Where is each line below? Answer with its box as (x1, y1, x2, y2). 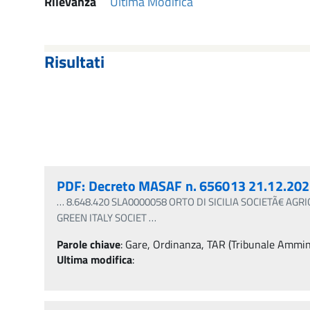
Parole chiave (57, 235, 120, 253)
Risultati (44, 48, 104, 74)
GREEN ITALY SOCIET (57, 209, 147, 226)
